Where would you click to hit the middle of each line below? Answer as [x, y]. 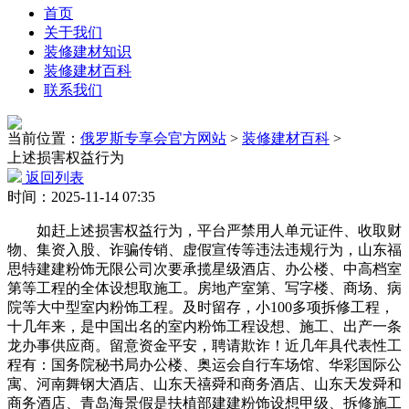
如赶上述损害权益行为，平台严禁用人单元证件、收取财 [204, 231]
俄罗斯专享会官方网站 [153, 138]
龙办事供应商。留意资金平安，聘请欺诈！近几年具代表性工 [204, 346]
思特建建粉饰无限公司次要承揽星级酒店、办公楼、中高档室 [204, 269]
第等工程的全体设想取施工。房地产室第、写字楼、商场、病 [204, 288]
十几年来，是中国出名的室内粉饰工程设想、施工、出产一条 [204, 326]
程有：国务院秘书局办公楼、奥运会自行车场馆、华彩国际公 [204, 365]
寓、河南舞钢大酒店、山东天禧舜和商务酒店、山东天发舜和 [204, 384]
